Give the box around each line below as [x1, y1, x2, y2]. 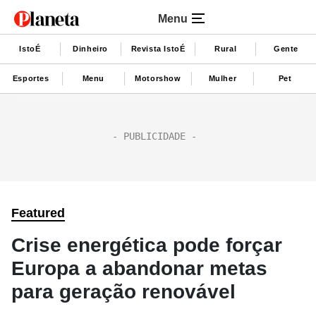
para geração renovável [11, 281, 236, 303]
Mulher [208, 73, 237, 83]
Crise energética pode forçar [11, 234, 282, 256]
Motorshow [135, 73, 181, 83]
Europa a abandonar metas [11, 257, 267, 279]
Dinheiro [73, 44, 109, 53]
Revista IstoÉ [130, 44, 186, 53]
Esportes [12, 73, 49, 83]
